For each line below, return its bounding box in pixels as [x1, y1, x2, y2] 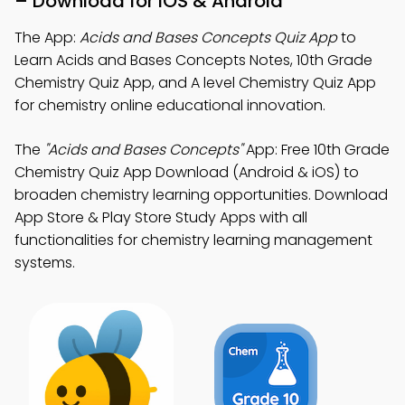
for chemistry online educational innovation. [14, 95, 325, 116]
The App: [14, 27, 80, 48]
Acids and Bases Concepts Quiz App [80, 27, 337, 48]
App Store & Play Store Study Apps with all [14, 207, 307, 228]
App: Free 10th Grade [242, 139, 390, 160]
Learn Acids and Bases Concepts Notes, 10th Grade [14, 50, 372, 71]
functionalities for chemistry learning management [14, 230, 372, 250]
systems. [14, 252, 75, 273]
